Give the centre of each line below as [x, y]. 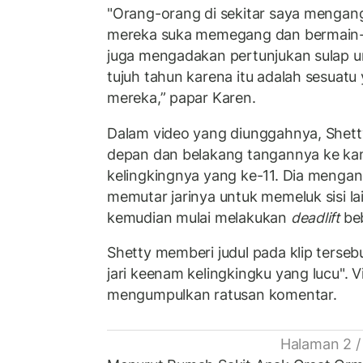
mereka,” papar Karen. [181, 98]
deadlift [315, 217]
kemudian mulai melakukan [199, 217]
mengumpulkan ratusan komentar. [222, 295]
